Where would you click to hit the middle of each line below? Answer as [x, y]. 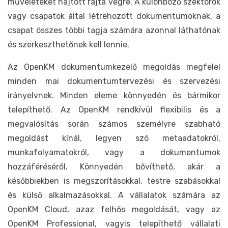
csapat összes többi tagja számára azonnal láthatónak [114, 30]
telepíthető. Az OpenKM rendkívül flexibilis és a [114, 109]
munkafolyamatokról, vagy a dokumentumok [114, 152]
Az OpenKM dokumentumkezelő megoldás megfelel [114, 67]
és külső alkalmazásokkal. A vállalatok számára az [114, 195]
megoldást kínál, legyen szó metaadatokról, [114, 138]
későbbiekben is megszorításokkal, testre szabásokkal [114, 181]
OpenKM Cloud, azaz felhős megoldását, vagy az [114, 209]
